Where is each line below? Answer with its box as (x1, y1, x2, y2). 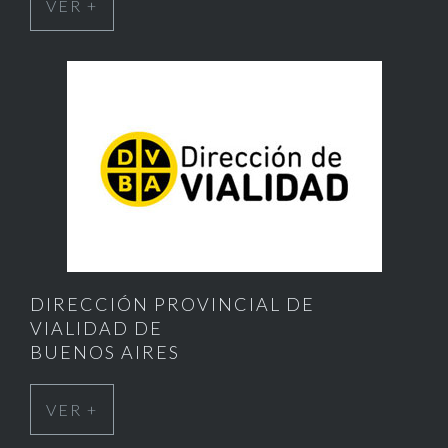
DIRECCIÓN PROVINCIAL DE (30, 293, 315, 315)
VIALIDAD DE (30, 317, 163, 339)
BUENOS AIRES (30, 341, 180, 363)
